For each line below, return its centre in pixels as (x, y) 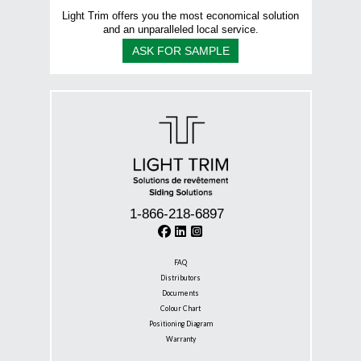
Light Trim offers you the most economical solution (180, 16)
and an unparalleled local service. (180, 29)
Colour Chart (180, 308)
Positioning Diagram (180, 324)
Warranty (180, 339)
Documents (180, 293)
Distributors (180, 278)
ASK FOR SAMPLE (180, 50)
